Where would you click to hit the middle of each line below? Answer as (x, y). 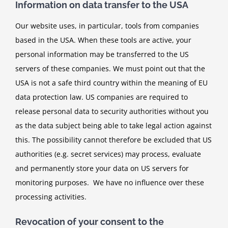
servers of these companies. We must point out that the (110, 69)
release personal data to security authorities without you (112, 111)
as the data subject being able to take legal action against (113, 126)
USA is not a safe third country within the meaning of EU (111, 83)
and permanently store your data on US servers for (102, 168)
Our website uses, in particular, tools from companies (107, 26)
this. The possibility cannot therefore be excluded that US (113, 140)
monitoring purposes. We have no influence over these (110, 183)
